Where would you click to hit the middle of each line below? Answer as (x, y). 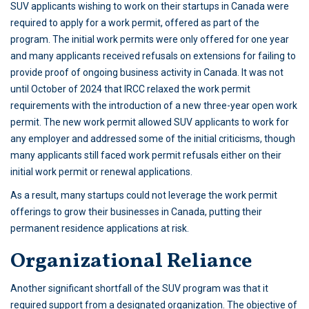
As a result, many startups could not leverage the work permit (144, 196)
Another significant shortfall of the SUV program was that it (139, 289)
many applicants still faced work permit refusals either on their (146, 156)
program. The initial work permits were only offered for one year (150, 40)
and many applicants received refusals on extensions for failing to (153, 56)
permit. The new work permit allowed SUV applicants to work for (150, 122)
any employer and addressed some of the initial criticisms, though (153, 139)
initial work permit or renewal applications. (101, 172)
